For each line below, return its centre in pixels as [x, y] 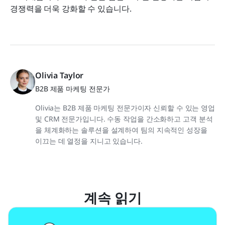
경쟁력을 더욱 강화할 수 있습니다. [71, 8]
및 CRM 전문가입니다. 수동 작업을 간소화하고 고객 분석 [124, 119]
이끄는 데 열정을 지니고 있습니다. [89, 141]
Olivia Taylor [60, 75]
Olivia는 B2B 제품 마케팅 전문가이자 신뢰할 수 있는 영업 [125, 107]
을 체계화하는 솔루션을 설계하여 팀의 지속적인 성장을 [121, 130]
